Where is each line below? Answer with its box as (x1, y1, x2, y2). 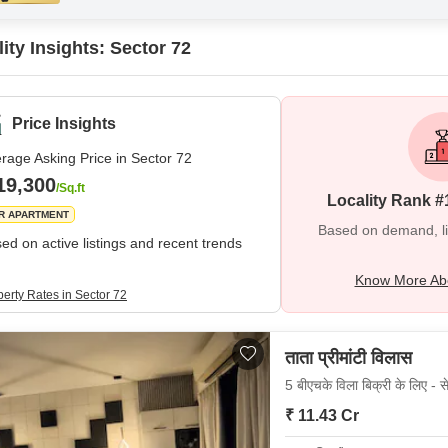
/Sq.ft (56, 181, 85, 195)
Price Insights (12, 115, 116, 132)
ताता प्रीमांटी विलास (285, 348, 412, 368)
